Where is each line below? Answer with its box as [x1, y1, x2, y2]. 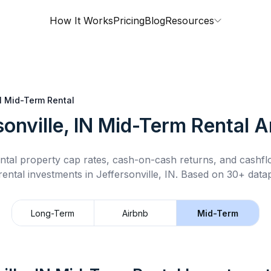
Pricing [113, 15, 145, 27]
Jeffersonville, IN [96, 168, 175, 180]
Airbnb [122, 207, 148, 218]
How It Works [50, 15, 113, 27]
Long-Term [31, 207, 75, 218]
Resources [165, 15, 214, 27]
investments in [24, 168, 96, 180]
